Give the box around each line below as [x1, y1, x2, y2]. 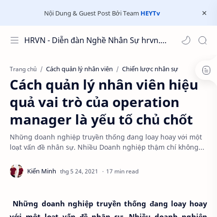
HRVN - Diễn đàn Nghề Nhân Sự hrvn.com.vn [160, 35, 167, 46]
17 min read [106, 167, 139, 175]
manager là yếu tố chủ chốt [10, 110, 193, 128]
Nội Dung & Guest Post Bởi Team [44, 8, 140, 17]
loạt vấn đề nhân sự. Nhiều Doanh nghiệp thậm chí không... [10, 142, 204, 152]
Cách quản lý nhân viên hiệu [10, 75, 198, 93]
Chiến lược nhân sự [122, 64, 178, 73]
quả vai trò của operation [10, 93, 179, 111]
